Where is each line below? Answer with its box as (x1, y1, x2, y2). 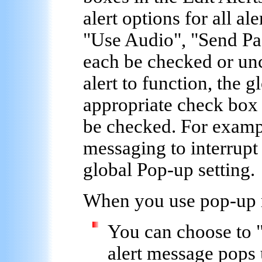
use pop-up (169, 189, 256, 211)
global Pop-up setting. (83, 158, 255, 180)
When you (83, 189, 169, 211)
